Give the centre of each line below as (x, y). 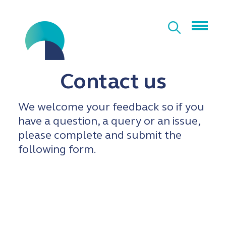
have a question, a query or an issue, (109, 121)
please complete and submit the (100, 135)
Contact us (113, 81)
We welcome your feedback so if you (111, 107)
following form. (58, 149)
